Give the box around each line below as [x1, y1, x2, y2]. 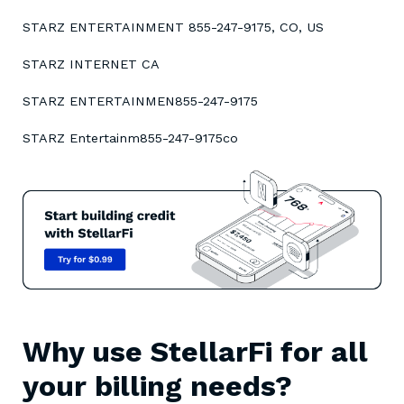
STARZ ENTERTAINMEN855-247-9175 [23, 94, 258, 109]
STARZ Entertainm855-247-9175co [23, 131, 238, 146]
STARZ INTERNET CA [23, 57, 160, 72]
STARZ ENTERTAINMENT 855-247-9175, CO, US [23, 20, 324, 35]
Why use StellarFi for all [23, 334, 368, 369]
